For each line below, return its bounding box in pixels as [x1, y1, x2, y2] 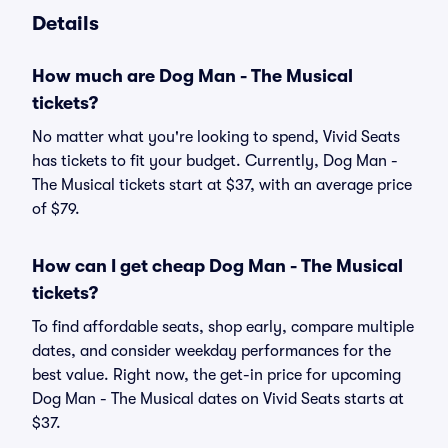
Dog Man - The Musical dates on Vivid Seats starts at [32, 390, 404, 408]
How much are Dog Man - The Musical [32, 66, 353, 86]
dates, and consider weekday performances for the [32, 342, 391, 360]
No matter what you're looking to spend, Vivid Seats [32, 128, 400, 146]
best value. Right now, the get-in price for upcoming [32, 366, 401, 384]
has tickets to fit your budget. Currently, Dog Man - [32, 152, 398, 170]
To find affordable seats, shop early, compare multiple [32, 318, 414, 336]
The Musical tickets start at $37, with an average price [32, 176, 412, 194]
